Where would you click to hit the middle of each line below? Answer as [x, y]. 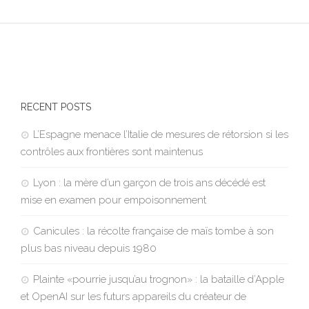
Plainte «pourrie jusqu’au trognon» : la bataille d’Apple [158, 280]
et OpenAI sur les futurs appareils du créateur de [133, 297]
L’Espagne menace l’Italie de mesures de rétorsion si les [160, 135]
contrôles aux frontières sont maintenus [111, 152]
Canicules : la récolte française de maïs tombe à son [153, 231]
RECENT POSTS [56, 107]
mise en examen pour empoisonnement [113, 200]
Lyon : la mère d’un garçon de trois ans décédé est [149, 183]
